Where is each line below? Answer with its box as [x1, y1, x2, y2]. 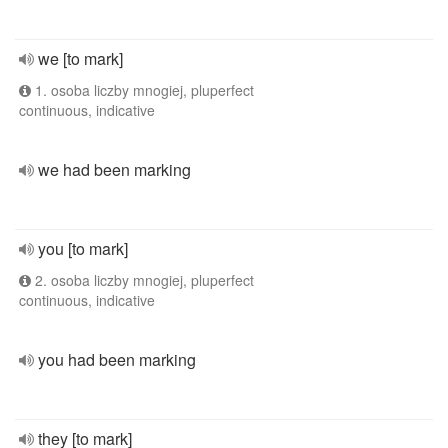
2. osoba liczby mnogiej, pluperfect [31, 270, 254, 290]
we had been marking [38, 158, 191, 181]
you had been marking [38, 348, 196, 371]
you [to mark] [38, 237, 128, 260]
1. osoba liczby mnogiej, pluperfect [31, 80, 254, 100]
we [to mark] [38, 47, 123, 70]
